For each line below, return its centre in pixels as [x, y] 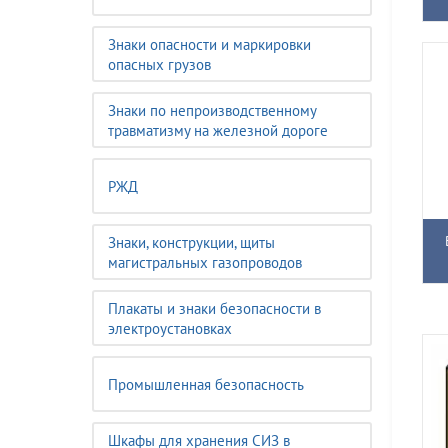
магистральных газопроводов [205, 262]
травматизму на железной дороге [218, 130]
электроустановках [170, 328]
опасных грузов [159, 64]
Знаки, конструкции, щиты [191, 242]
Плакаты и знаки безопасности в [214, 308]
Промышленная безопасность [206, 384]
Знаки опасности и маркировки [209, 44]
